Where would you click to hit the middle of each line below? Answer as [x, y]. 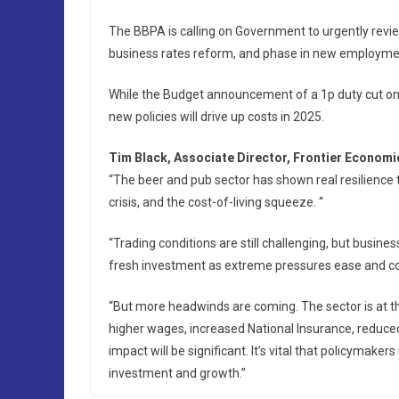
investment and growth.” [177, 374]
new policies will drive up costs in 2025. [216, 117]
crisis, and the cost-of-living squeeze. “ [216, 203]
